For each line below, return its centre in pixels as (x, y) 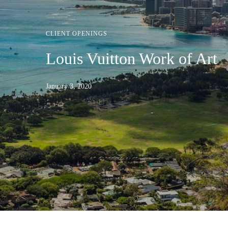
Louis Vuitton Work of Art (132, 59)
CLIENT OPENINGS (77, 34)
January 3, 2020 (69, 86)
